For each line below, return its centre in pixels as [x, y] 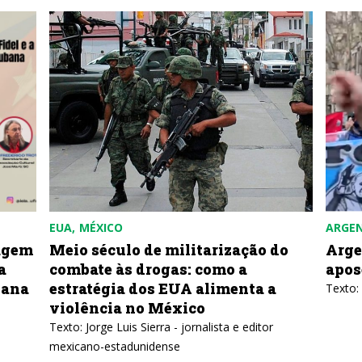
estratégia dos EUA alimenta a [163, 288]
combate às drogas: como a [148, 269]
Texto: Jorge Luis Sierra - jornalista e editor [161, 327]
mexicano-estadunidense [115, 346]
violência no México [127, 308]
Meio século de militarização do [169, 250]
